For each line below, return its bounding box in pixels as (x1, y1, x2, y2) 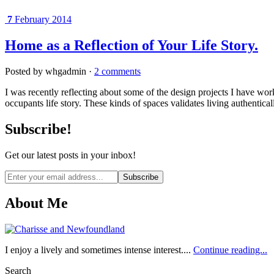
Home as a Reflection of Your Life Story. (5, 37, 258, 53)
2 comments (94, 65, 141, 76)
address (4, 180, 33, 191)
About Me (5, 195, 68, 212)
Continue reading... (193, 245, 267, 256)
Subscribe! (5, 120, 72, 137)
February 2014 (12, 13, 72, 24)
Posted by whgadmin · (5, 65, 94, 76)
